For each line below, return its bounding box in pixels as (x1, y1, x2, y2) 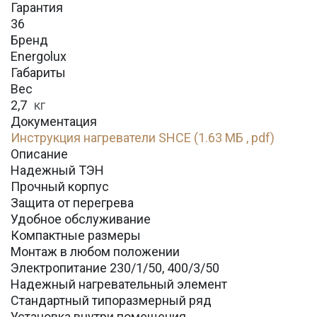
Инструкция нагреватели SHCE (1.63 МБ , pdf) (11, 129, 275, 145)
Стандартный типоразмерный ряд (11, 292, 212, 308)
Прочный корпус (11, 178, 109, 194)
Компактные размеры (11, 227, 141, 243)
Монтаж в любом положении (11, 243, 180, 259)
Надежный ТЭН (11, 162, 104, 178)
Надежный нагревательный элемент (11, 276, 227, 292)
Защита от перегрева (11, 195, 134, 210)
